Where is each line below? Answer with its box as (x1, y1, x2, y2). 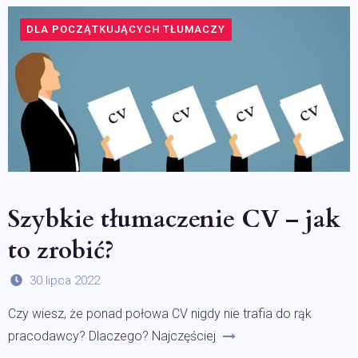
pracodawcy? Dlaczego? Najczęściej (8, 328, 216, 344)
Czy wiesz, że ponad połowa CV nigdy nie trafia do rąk (8, 306, 312, 322)
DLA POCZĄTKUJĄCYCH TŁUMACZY (26, 22, 225, 35)
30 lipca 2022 (30, 272, 100, 288)
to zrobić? (8, 234, 114, 268)
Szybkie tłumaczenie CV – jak (8, 203, 340, 237)
